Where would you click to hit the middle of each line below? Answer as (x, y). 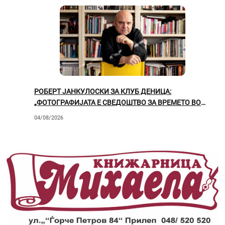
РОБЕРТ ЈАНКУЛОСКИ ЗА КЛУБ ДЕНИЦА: (103, 92)
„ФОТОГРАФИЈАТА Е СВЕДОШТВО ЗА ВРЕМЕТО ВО (118, 103)
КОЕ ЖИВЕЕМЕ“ (60, 114)
